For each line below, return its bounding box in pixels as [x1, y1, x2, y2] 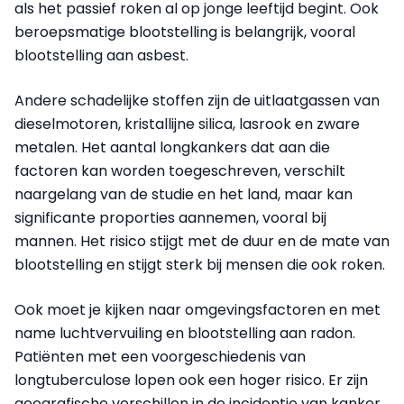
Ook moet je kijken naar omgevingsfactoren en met [14, 299, 381, 321]
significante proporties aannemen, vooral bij [14, 207, 326, 229]
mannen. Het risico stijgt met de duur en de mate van [14, 231, 390, 252]
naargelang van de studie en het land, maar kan [14, 184, 353, 206]
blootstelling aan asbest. [14, 45, 188, 67]
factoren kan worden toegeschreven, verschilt [14, 161, 345, 182]
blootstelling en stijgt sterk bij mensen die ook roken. [14, 254, 385, 276]
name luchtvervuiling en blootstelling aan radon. [14, 323, 355, 344]
